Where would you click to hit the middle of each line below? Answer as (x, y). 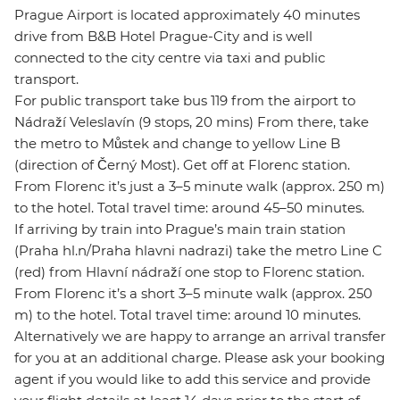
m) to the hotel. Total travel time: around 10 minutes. (187, 315)
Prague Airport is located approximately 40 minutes (187, 15)
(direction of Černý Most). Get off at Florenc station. (182, 165)
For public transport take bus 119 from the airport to (185, 101)
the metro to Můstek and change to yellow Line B (177, 144)
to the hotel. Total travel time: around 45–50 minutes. (189, 208)
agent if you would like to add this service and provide (192, 379)
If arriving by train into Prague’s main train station (180, 229)
